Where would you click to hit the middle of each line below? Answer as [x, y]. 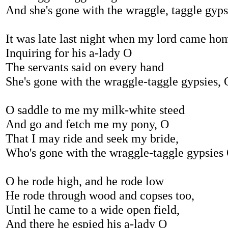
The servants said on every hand [85, 67]
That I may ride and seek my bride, [92, 138]
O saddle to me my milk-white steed [95, 110]
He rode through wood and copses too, [100, 195]
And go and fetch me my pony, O [87, 124]
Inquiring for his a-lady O [69, 53]
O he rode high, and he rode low [85, 181]
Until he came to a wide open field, [93, 209]
